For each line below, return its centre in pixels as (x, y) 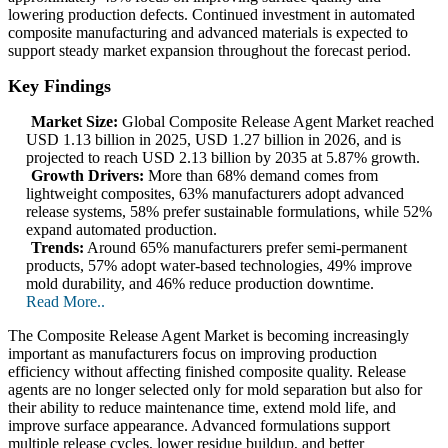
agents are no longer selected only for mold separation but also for (215, 390)
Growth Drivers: (87, 176)
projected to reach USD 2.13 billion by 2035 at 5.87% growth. (223, 158)
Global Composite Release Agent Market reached (276, 122)
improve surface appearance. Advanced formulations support (199, 426)
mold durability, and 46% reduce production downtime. (200, 284)
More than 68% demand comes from (261, 176)
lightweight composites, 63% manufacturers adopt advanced (215, 194)
